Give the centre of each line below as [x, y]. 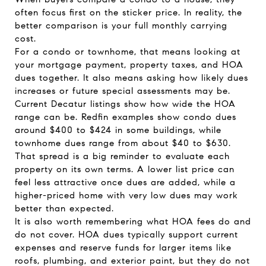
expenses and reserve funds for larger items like [123, 248]
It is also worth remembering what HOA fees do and [133, 221]
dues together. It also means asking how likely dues [132, 78]
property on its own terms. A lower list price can [125, 169]
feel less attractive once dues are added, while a [125, 182]
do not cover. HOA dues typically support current [126, 235]
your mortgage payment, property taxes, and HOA [129, 65]
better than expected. [64, 208]
